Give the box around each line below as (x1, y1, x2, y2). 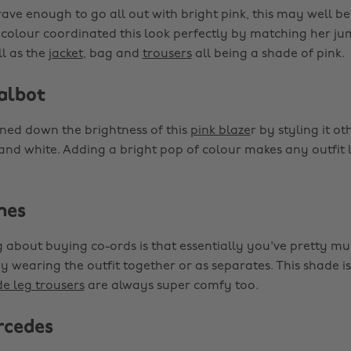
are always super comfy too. (84, 280, 259, 292)
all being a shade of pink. (191, 48, 345, 60)
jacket (48, 48, 83, 60)
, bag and (82, 48, 143, 60)
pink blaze (190, 125, 251, 137)
